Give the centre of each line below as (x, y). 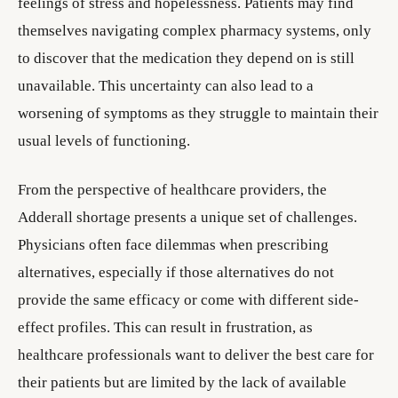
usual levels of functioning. (104, 141)
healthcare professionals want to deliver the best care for (196, 355)
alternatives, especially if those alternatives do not (176, 272)
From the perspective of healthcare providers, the (172, 190)
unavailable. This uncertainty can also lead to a (166, 86)
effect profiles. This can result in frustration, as (165, 327)
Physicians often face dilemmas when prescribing (173, 245)
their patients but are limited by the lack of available (182, 382)
